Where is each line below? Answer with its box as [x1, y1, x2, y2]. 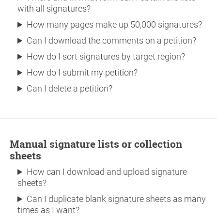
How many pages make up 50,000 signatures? [27, 19, 202, 30]
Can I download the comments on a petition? [27, 35, 197, 46]
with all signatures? [17, 3, 91, 14]
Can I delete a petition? [27, 83, 113, 93]
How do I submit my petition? [27, 67, 138, 77]
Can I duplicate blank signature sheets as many [27, 194, 206, 204]
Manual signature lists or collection [10, 137, 19, 151]
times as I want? [17, 205, 79, 215]
